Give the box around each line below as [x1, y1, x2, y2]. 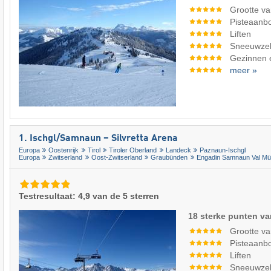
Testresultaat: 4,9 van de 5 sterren [19, 191, 159, 201]
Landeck [165, 146, 191, 154]
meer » [230, 65, 258, 76]
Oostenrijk [48, 146, 79, 154]
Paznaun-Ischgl [200, 146, 246, 154]
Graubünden [151, 154, 188, 162]
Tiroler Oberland [109, 146, 157, 154]
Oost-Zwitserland [91, 154, 142, 162]
